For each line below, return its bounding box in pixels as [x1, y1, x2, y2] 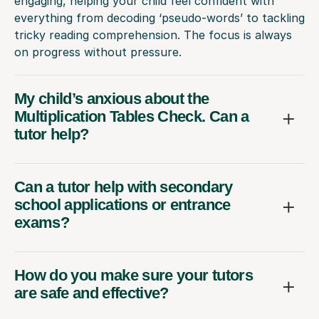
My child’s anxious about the [14, 89, 209, 108]
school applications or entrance [14, 195, 231, 214]
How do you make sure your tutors [14, 266, 253, 284]
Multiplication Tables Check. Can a [14, 107, 249, 125]
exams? [14, 213, 70, 231]
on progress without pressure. [14, 44, 182, 59]
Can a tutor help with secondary [14, 177, 233, 196]
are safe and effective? [14, 283, 169, 302]
